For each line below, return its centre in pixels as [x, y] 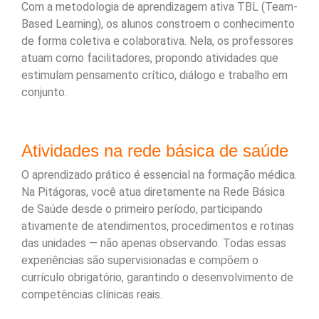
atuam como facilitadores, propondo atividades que [150, 58]
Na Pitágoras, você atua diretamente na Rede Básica [153, 192]
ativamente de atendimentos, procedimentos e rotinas [158, 226]
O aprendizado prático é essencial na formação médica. [159, 174]
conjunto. [44, 92]
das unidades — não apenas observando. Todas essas [154, 243]
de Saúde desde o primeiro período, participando [142, 209]
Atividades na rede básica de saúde [155, 150]
